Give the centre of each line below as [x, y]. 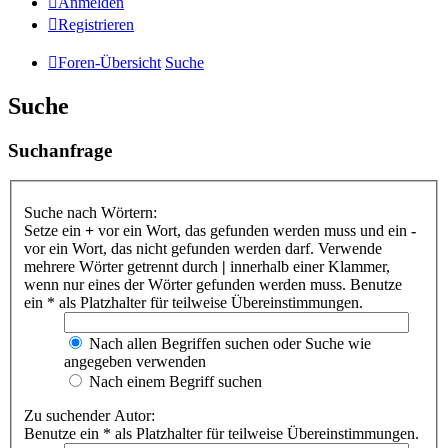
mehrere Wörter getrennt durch [123, 266]
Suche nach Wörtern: [90, 212]
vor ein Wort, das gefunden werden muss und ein [252, 230]
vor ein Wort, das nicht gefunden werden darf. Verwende [203, 248]
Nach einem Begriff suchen [173, 381]
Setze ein [54, 230]
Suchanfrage [60, 150]
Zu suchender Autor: [89, 415]
